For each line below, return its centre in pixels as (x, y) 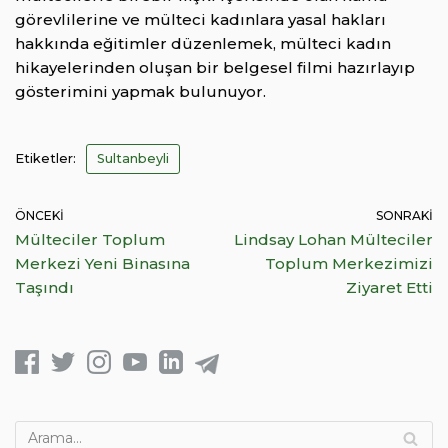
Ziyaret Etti (389, 288)
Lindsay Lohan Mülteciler (333, 240)
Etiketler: (45, 159)
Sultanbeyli (133, 159)
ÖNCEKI (39, 216)
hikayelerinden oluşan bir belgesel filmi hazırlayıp (215, 68)
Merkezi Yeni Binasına (102, 264)
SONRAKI (404, 216)
